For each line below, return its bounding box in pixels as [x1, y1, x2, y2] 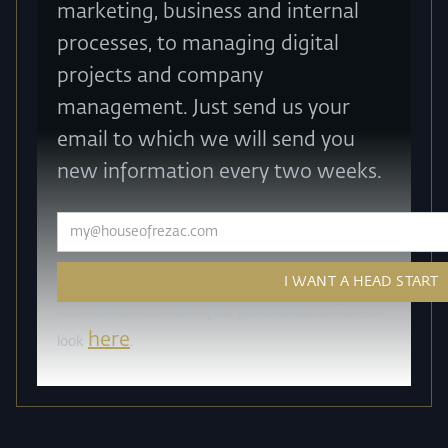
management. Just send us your [57, 97, 350, 118]
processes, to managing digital [57, 33, 339, 54]
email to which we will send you [57, 129, 355, 150]
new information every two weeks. [57, 161, 382, 182]
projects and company [57, 65, 263, 86]
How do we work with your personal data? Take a [57, 305, 378, 320]
